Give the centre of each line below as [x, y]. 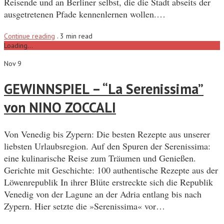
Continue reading [29, 36]
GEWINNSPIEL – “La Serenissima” [104, 88]
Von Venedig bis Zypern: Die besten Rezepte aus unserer [107, 134]
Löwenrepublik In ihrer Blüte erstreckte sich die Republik [108, 182]
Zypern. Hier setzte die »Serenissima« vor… [84, 206]
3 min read [76, 36]
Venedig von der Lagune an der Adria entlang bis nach [103, 194]
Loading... [18, 45]
